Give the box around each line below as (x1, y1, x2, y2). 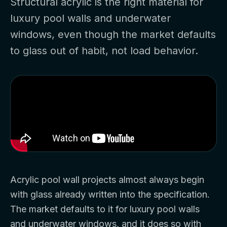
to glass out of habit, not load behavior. (10, 45, 198, 57)
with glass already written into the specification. (10, 189, 210, 200)
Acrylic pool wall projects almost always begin (10, 174, 204, 185)
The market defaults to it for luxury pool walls (10, 204, 200, 214)
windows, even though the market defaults (10, 28, 216, 41)
